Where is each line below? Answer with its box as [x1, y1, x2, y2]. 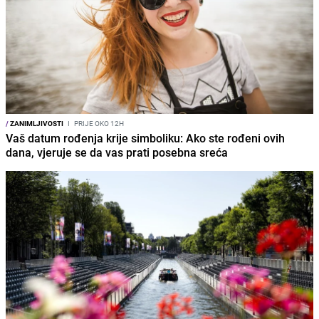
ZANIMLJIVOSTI [9, 118, 63, 129]
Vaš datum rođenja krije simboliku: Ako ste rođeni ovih [6, 130, 285, 147]
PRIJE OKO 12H [73, 118, 124, 129]
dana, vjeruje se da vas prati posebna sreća [6, 145, 228, 161]
